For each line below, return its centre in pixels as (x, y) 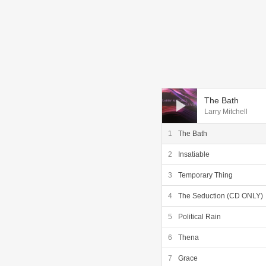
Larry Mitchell (226, 112)
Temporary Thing (205, 175)
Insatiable (194, 154)
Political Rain (199, 217)
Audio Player (182, 91)
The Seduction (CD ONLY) (221, 196)
